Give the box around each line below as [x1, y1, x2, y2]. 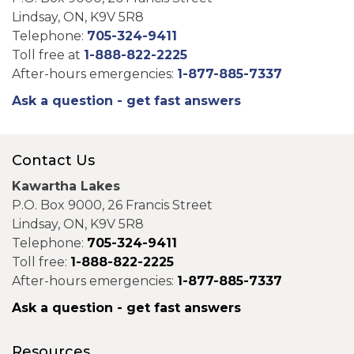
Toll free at [12, 47, 84, 63]
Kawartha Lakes [12, 178, 124, 194]
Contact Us [12, 152, 95, 170]
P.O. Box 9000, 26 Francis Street [12, 197, 213, 213]
